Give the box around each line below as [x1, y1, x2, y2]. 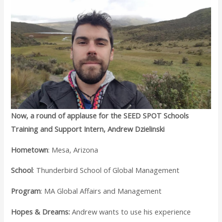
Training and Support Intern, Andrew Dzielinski [11, 124, 165, 134]
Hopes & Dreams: [11, 206, 70, 217]
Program [11, 185, 41, 196]
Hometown [11, 144, 49, 155]
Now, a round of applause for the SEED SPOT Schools [11, 111, 189, 121]
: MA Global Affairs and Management [41, 185, 162, 196]
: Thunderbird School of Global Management [33, 165, 180, 175]
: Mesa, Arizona [48, 144, 99, 155]
